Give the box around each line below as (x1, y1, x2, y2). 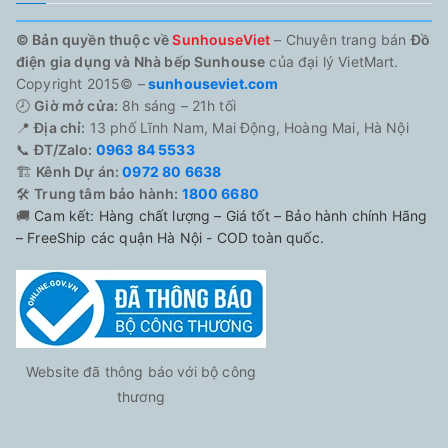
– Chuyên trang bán (270, 30, 411, 48)
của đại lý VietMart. (265, 52, 399, 70)
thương (117, 387, 165, 405)
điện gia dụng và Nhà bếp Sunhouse (16, 52, 266, 70)
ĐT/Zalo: (34, 140, 93, 158)
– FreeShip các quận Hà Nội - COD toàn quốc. (16, 228, 324, 246)
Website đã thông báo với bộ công (25, 362, 257, 380)
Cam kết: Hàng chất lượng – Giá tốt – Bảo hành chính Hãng (34, 206, 428, 224)
